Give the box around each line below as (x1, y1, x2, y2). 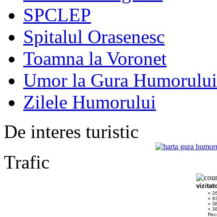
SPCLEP (23, 4, 91, 25)
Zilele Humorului (23, 91, 156, 112)
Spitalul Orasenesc (23, 26, 165, 47)
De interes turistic (4, 121, 139, 142)
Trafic (4, 151, 49, 172)
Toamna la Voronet (23, 47, 167, 69)
